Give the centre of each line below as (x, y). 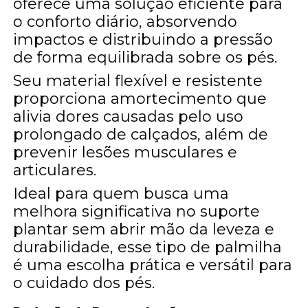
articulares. (55, 170)
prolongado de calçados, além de (141, 134)
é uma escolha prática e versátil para (153, 265)
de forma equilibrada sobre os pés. (145, 57)
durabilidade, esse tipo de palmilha (148, 247)
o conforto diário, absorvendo (125, 21)
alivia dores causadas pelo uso (129, 116)
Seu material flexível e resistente (138, 80)
